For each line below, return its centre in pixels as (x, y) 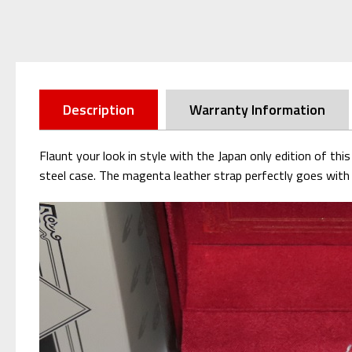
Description (99, 109)
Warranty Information (257, 109)
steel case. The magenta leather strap (142, 175)
